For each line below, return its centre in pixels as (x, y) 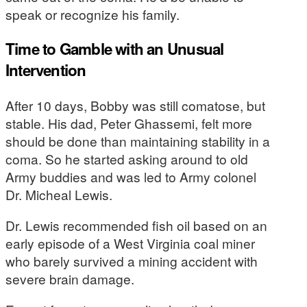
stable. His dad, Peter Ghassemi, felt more (129, 123)
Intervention (46, 70)
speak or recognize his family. (93, 14)
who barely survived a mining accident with (132, 260)
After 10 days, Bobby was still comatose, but (135, 105)
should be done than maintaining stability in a (138, 140)
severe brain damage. (70, 278)
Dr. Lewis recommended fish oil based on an (136, 225)
